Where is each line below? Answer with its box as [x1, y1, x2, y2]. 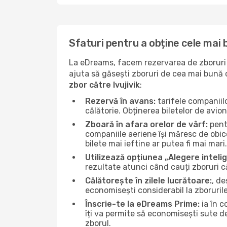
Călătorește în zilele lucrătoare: [85, 176, 212, 185]
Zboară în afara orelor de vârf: [85, 120, 208, 129]
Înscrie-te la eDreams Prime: [85, 199, 200, 209]
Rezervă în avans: [85, 96, 156, 106]
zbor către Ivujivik [69, 80, 140, 90]
